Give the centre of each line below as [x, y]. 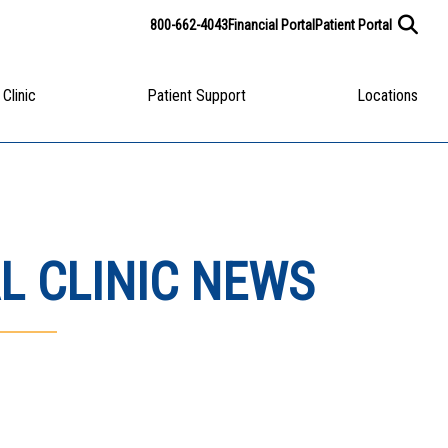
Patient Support [197, 95]
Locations [387, 95]
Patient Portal [353, 24]
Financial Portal [271, 24]
